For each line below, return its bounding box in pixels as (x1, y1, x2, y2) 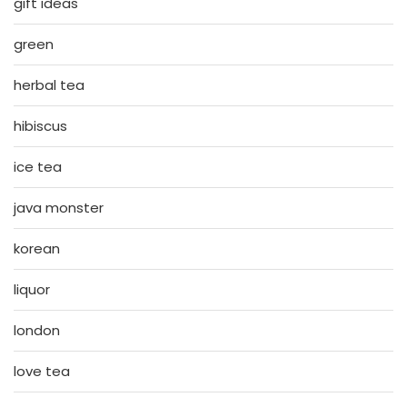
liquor (14, 279, 50, 299)
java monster (14, 197, 104, 217)
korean (14, 238, 60, 258)
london (14, 320, 60, 340)
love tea (14, 361, 70, 381)
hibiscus (14, 115, 67, 135)
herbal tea (14, 74, 84, 94)
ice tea (14, 156, 62, 176)
